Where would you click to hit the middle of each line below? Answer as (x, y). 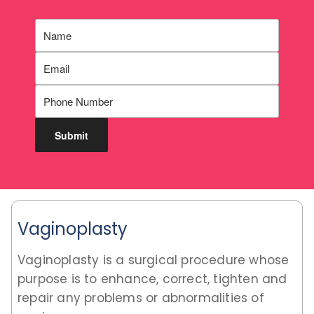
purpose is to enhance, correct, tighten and (152, 279)
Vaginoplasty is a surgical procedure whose (153, 260)
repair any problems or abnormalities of (141, 298)
